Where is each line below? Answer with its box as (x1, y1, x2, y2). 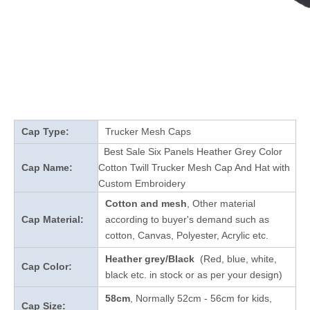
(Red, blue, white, (197, 253, 277, 264)
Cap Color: (21, 261, 72, 272)
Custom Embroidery (98, 178, 185, 189)
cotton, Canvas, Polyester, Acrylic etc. (105, 230, 268, 241)
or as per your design (185, 269, 279, 280)
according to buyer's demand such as (105, 214, 269, 225)
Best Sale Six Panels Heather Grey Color (98, 146, 282, 157)
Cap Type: (21, 126, 69, 137)
